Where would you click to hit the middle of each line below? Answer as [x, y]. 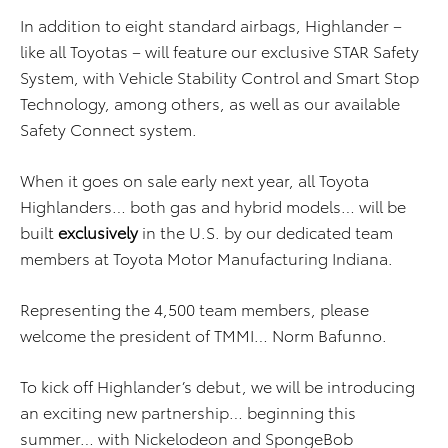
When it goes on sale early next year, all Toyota [194, 179]
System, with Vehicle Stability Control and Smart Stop [219, 76]
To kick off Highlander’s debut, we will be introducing [217, 385]
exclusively [98, 231]
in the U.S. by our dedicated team [265, 231]
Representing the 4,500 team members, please [194, 308]
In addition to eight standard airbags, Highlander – [211, 24]
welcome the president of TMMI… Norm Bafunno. [203, 334]
